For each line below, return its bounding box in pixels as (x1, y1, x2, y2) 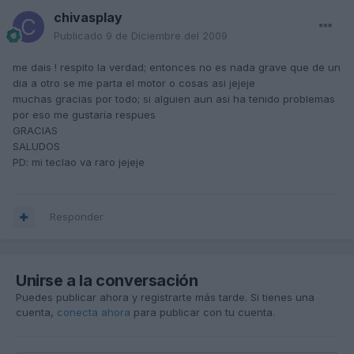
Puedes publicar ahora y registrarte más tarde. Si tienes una (16, 291, 314, 304)
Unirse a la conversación (16, 271, 198, 291)
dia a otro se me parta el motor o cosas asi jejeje (13, 77, 255, 90)
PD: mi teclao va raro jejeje (13, 156, 145, 169)
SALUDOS (13, 140, 60, 153)
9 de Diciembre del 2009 (106, 29, 228, 43)
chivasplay (54, 9, 122, 26)
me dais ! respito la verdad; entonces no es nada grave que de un (13, 61, 341, 74)
